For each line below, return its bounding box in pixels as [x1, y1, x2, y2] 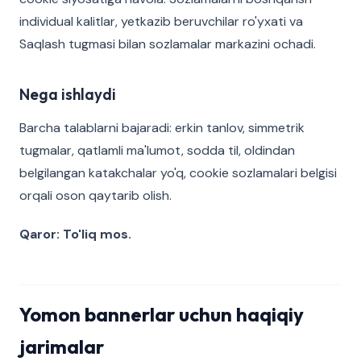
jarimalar [19, 334, 104, 359]
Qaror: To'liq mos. [19, 226, 131, 243]
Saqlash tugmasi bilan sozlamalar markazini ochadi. [19, 35, 316, 52]
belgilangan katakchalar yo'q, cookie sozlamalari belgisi [19, 164, 337, 181]
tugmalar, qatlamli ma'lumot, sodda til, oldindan [19, 142, 295, 159]
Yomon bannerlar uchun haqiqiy [19, 302, 304, 326]
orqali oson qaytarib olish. [19, 187, 172, 204]
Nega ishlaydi [19, 85, 116, 104]
